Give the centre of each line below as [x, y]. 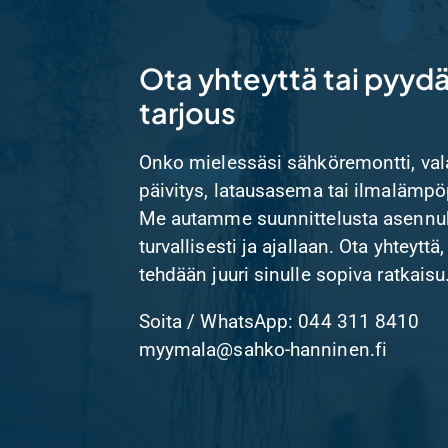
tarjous [187, 112]
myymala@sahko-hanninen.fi [263, 349]
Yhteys [74, 73]
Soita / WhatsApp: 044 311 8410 [279, 321]
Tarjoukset [97, 32]
